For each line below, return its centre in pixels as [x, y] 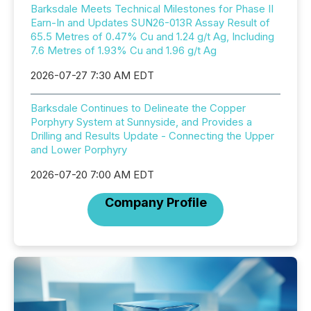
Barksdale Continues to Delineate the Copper [138, 108]
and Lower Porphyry [79, 150]
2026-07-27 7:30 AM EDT [92, 75]
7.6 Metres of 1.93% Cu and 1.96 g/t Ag [124, 50]
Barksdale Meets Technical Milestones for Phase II [152, 9]
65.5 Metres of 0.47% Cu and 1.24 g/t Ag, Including [152, 36]
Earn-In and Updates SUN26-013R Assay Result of [150, 23]
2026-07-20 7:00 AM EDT [92, 175]
